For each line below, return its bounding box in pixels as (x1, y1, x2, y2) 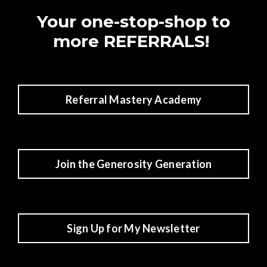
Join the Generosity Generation (55, 157, 212, 170)
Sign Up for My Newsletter (67, 221, 200, 235)
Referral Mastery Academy (66, 92, 201, 106)
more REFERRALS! (53, 31, 214, 51)
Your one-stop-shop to (37, 11, 230, 32)
